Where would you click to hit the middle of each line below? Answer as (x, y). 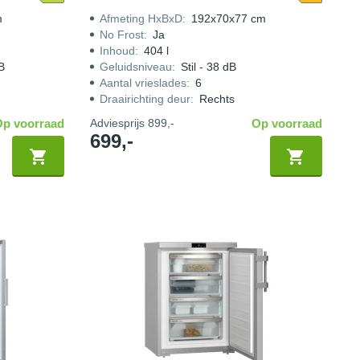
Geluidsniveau (136, 67)
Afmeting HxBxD (141, 18)
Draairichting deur (145, 99)
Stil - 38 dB (209, 67)
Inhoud (118, 51)
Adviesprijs (119, 123)
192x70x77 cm (229, 18)
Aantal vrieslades (143, 83)
